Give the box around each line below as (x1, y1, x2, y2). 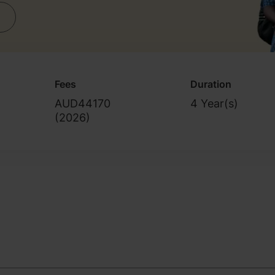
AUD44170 (54, 96, 110, 110)
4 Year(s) (190, 96, 239, 110)
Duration (190, 77, 232, 90)
